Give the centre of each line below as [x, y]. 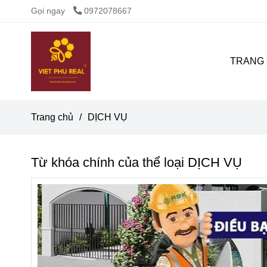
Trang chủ [52, 117]
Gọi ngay [48, 11]
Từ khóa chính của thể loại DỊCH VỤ [136, 162]
